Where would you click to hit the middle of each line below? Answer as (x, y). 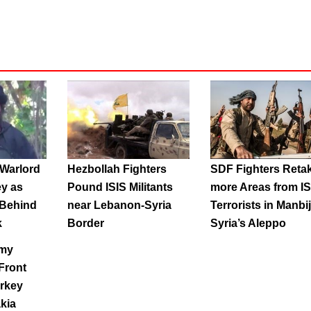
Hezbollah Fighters (117, 169)
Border (85, 223)
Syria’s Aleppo (248, 223)
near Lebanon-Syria (119, 205)
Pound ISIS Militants (120, 187)
